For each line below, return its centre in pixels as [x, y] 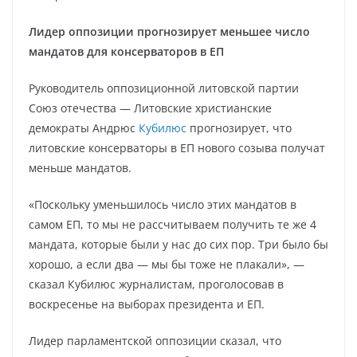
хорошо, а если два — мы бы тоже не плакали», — [167, 264]
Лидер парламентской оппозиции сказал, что [155, 341]
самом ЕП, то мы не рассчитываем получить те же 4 [173, 224]
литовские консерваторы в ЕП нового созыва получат [177, 148]
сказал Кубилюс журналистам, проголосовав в [156, 284]
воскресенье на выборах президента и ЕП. [147, 304]
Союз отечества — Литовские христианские [150, 108]
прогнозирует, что [239, 128]
